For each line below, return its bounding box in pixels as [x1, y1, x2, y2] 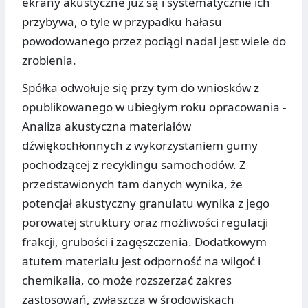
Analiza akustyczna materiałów [22, 118, 191, 135]
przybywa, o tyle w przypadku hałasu [22, 14, 222, 30]
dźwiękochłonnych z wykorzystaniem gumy [22, 137, 258, 154]
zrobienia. [22, 52, 76, 69]
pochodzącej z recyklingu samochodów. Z [22, 157, 246, 173]
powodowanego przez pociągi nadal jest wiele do [22, 33, 286, 49]
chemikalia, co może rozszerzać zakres [22, 272, 232, 289]
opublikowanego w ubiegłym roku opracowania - [22, 99, 286, 115]
